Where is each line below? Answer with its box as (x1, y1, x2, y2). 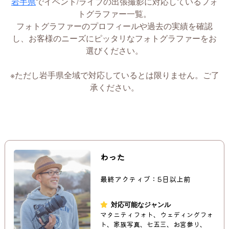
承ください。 (90, 81, 139, 93)
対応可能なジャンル (111, 199, 171, 209)
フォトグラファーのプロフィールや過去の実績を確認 (16, 19, 213, 31)
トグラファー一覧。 (78, 7, 151, 19)
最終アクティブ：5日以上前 (100, 173, 191, 184)
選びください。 (86, 44, 143, 56)
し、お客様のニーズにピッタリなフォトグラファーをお (12, 32, 217, 43)
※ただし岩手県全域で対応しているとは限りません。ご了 (10, 68, 219, 80)
